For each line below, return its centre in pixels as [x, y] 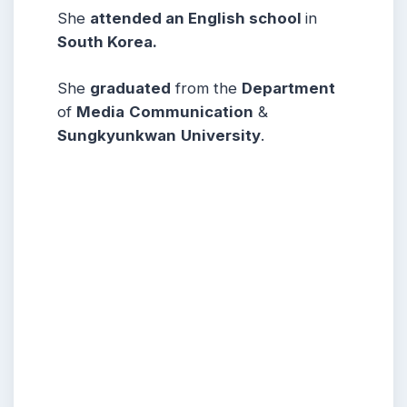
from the [206, 89]
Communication [191, 112]
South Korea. [107, 42]
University [221, 136]
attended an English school [198, 18]
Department [288, 89]
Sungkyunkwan [117, 136]
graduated [130, 89]
